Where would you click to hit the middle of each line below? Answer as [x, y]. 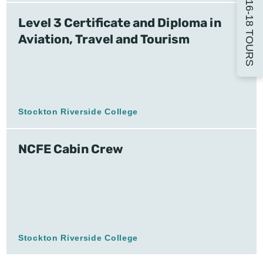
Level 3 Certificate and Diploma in [120, 23]
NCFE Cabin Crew [71, 149]
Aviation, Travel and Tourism [104, 39]
